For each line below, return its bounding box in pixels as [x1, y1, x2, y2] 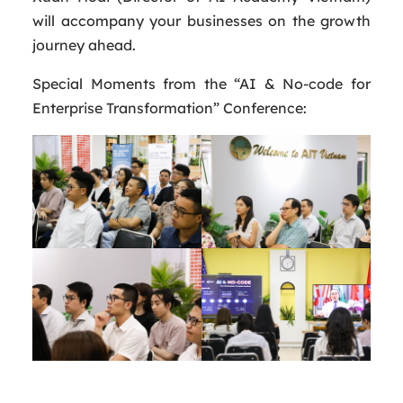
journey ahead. [32, 36, 136, 55]
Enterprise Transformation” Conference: [32, 99, 307, 118]
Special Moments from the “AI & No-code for [32, 75, 371, 94]
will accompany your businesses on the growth [32, 12, 371, 31]
